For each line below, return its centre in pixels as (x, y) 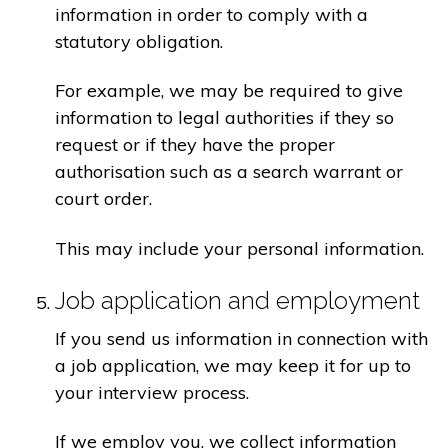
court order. (103, 199)
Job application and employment (237, 300)
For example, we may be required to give (229, 91)
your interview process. (152, 392)
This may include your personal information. (239, 248)
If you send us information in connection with (241, 338)
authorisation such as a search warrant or (229, 172)
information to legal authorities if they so (224, 118)
